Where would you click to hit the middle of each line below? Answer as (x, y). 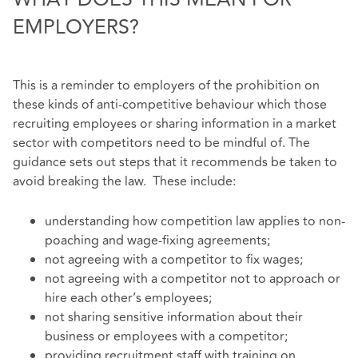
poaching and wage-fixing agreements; (157, 240)
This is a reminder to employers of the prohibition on (166, 86)
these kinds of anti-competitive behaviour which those (170, 105)
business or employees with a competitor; (166, 336)
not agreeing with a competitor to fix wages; (174, 259)
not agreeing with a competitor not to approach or (193, 278)
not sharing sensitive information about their (174, 317)
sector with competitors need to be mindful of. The (161, 143)
